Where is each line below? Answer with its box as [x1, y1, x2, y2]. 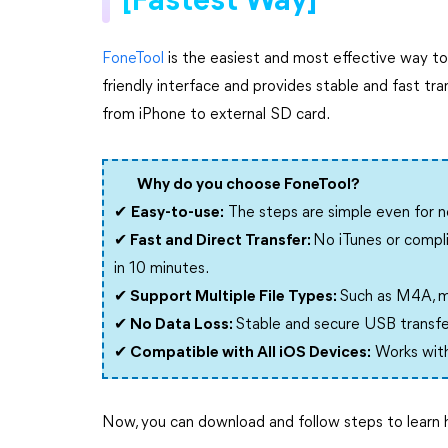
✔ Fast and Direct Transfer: [114, 233, 313, 249]
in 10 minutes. [114, 261, 209, 277]
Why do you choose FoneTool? [137, 177, 360, 193]
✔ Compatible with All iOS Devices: [114, 345, 371, 361]
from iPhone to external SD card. [102, 107, 330, 123]
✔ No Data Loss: [114, 317, 235, 333]
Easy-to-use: [131, 205, 224, 221]
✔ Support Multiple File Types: [114, 289, 339, 305]
